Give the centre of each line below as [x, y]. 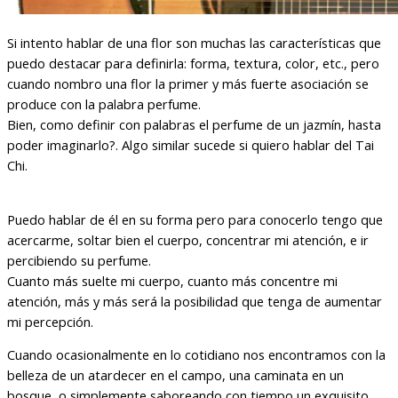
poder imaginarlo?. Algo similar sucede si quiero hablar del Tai [191, 145]
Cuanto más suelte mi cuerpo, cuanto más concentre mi [172, 280]
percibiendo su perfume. [79, 260]
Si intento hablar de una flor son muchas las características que [194, 43]
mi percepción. [50, 321]
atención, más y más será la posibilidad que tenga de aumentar [195, 301]
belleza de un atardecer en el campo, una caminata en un [175, 375]
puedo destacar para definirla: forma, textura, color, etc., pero [193, 64]
